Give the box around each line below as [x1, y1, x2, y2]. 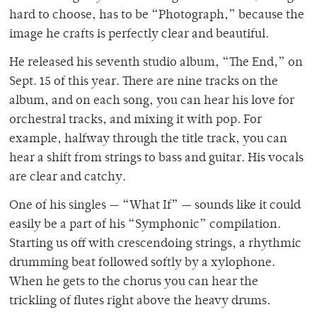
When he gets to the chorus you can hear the [9, 275, 258, 289]
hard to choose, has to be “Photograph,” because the [9, 8, 304, 22]
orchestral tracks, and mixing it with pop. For [9, 113, 262, 127]
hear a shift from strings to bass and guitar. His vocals [9, 151, 304, 165]
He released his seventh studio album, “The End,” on [9, 56, 303, 69]
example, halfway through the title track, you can [9, 132, 287, 146]
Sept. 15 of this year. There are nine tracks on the [9, 75, 278, 88]
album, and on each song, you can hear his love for [9, 94, 294, 108]
